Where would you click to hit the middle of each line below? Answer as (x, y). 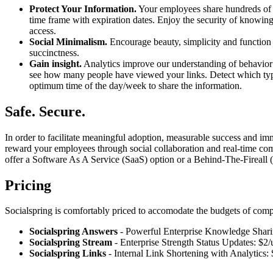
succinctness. (54, 52)
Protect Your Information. (83, 9)
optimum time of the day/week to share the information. (136, 85)
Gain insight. (55, 63)
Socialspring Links (68, 253)
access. (43, 30)
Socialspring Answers (73, 232)
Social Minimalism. (68, 41)
